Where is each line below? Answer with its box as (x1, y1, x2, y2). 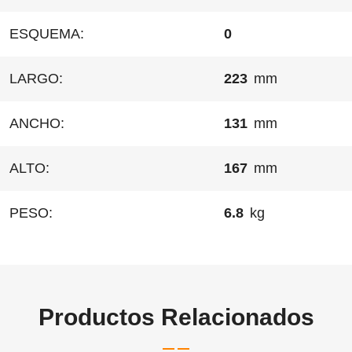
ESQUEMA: (9, 25, 84, 42)
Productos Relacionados (38, 303, 314, 330)
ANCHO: (9, 115, 64, 131)
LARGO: (9, 70, 63, 86)
